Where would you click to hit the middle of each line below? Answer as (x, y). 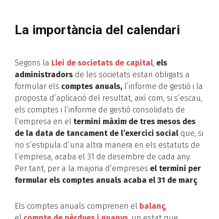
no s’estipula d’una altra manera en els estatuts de (107, 145)
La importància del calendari (97, 30)
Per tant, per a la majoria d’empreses (82, 169)
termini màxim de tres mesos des (134, 122)
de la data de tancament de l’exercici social (97, 133)
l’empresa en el (44, 122)
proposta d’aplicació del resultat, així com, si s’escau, (109, 98)
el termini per (175, 169)
